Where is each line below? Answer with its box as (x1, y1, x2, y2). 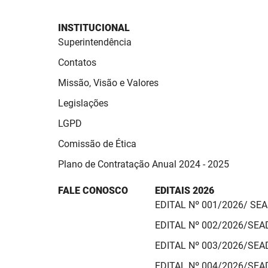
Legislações (58, 97, 108, 109)
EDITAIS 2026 (155, 184, 214, 196)
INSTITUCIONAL (58, 22, 130, 33)
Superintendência (58, 36, 132, 48)
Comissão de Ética (58, 138, 136, 150)
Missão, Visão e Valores (58, 77, 159, 89)
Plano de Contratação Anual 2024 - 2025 (58, 158, 229, 170)
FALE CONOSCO (58, 184, 128, 196)
